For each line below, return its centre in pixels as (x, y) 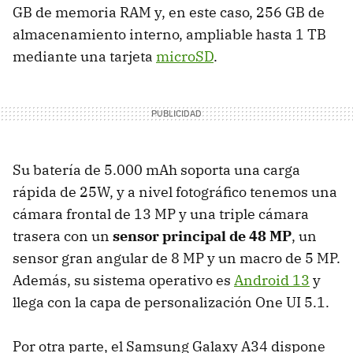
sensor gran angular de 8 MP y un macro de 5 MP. (176, 258)
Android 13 (272, 281)
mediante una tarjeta (84, 57)
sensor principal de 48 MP (202, 236)
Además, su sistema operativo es (123, 281)
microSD (185, 57)
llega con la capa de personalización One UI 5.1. (171, 303)
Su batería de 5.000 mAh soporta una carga (156, 170)
